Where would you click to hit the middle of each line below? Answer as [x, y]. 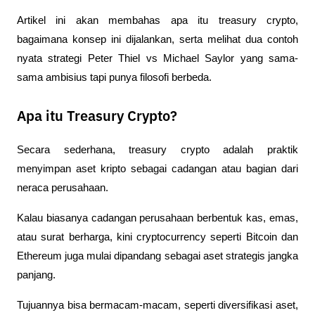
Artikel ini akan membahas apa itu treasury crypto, [157, 20]
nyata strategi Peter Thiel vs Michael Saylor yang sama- [157, 58]
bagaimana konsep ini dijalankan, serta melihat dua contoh [157, 39]
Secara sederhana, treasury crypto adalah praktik [157, 150]
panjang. [38, 275]
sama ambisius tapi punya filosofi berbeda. [114, 77]
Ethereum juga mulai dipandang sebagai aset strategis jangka [157, 256]
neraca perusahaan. [64, 188]
